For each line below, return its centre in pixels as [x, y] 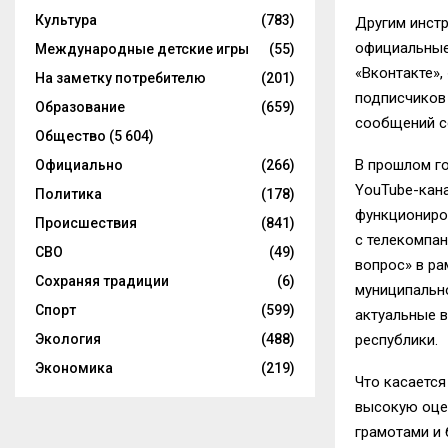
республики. [396, 340]
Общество [70, 136]
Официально [79, 165]
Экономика [74, 368]
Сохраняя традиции [102, 281]
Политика [68, 194]
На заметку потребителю [120, 78]
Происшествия [86, 223]
